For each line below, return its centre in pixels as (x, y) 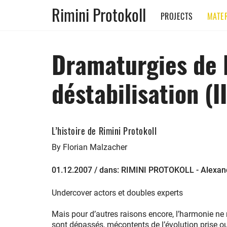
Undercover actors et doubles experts (117, 193)
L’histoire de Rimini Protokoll (104, 131)
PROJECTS (177, 16)
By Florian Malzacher (89, 147)
